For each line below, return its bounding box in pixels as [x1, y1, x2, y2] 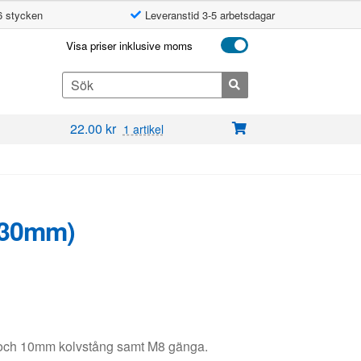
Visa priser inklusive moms [65, 38, 193, 53]
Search [60, 72, 98, 88]
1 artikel [122, 121, 164, 138]
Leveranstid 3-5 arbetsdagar [145, 6, 275, 23]
